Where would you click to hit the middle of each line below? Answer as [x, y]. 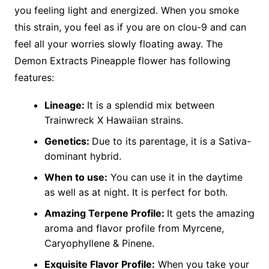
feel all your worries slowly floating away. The [118, 44]
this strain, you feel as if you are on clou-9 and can [130, 27]
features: [35, 78]
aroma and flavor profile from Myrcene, [134, 228]
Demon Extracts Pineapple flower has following [122, 61]
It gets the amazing [210, 213]
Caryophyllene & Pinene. [101, 243]
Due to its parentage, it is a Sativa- [171, 141]
